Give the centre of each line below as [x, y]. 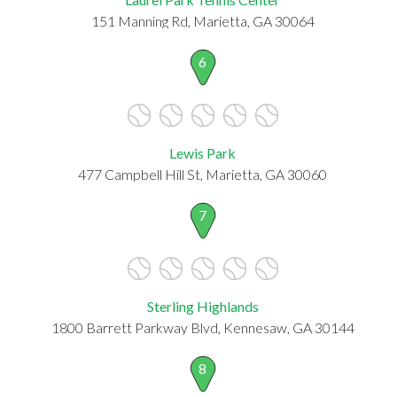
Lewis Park [202, 152]
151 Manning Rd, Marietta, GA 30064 [202, 20]
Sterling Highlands [202, 306]
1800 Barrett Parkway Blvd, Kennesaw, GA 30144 [202, 327]
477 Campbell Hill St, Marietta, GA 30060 [202, 174]
